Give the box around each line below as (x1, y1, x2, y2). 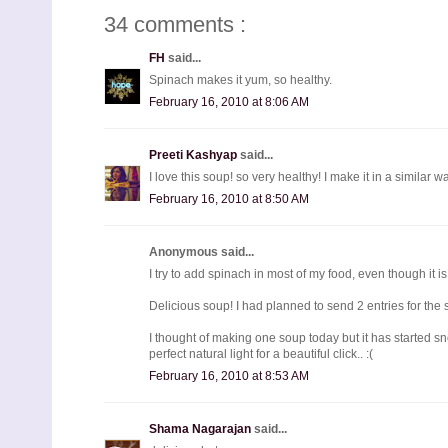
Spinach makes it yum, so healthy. (149, 72, 332, 87)
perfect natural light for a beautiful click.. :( (149, 346, 373, 361)
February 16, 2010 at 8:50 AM (149, 191, 309, 206)
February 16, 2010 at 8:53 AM (149, 368, 309, 383)
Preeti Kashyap (149, 147, 240, 162)
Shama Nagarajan (149, 421, 254, 436)
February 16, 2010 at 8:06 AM (149, 94, 309, 109)
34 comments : (104, 11, 246, 37)
